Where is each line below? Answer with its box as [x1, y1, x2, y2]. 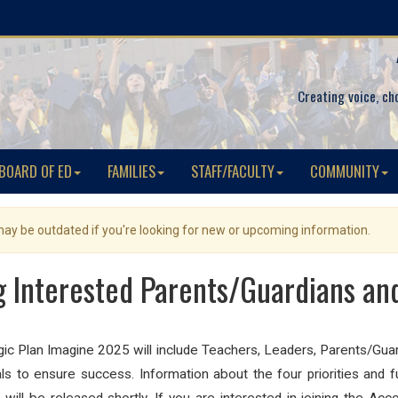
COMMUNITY [310, 160, 379, 182]
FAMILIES [107, 160, 155, 182]
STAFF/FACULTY [191, 160, 275, 182]
